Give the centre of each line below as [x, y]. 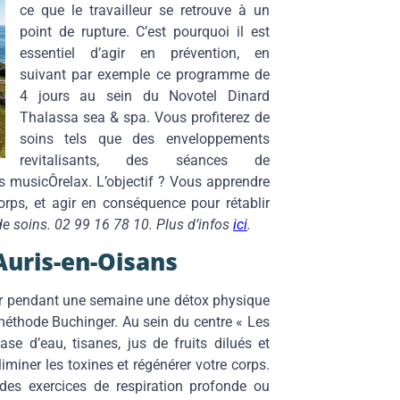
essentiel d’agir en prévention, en [145, 53]
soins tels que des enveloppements [145, 138]
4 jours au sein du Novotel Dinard [145, 96]
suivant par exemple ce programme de [145, 74]
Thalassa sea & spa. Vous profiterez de [145, 117]
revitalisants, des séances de [145, 160]
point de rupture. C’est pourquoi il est [145, 31]
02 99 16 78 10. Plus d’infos [144, 224]
